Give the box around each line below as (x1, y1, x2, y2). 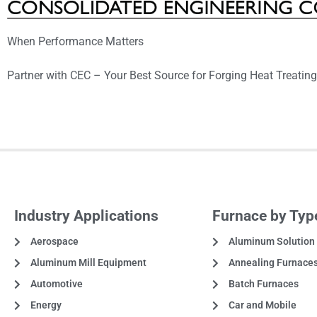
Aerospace (30, 236, 79, 248)
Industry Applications (14, 207, 158, 224)
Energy (30, 299, 62, 311)
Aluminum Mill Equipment (30, 257, 146, 269)
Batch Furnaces (228, 278, 299, 290)
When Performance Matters (7, 34, 144, 48)
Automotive (30, 278, 83, 290)
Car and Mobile (228, 299, 296, 311)
